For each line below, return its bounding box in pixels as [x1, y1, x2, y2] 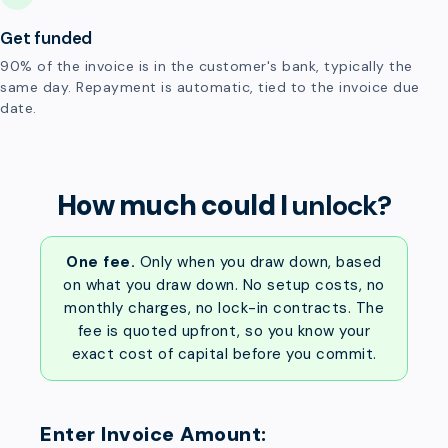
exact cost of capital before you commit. [71, 344, 377, 364]
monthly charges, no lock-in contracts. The [64, 298, 384, 318]
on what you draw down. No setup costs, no [63, 275, 385, 295]
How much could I [56, 187, 293, 224]
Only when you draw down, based [135, 252, 382, 272]
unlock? [292, 187, 392, 224]
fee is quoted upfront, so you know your [77, 321, 371, 341]
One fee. [66, 252, 136, 272]
